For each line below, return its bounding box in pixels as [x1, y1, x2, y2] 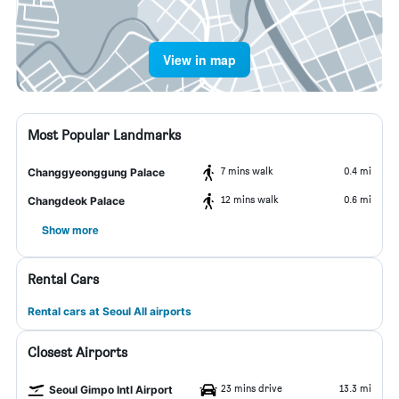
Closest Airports [28, 344, 127, 361]
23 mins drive [221, 381, 282, 395]
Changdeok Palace [28, 194, 125, 208]
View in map [163, 51, 236, 69]
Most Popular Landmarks [28, 126, 181, 143]
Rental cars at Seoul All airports [28, 305, 191, 318]
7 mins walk [221, 164, 273, 177]
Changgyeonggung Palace [28, 166, 165, 179]
